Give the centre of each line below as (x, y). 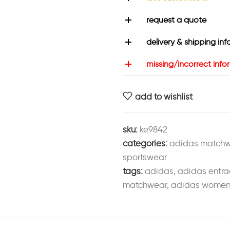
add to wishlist (164, 96)
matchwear (145, 185)
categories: (145, 143)
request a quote (176, 20)
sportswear (145, 157)
